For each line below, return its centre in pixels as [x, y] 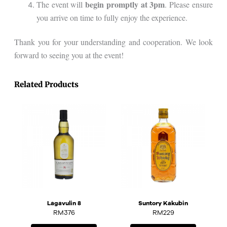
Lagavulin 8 [64, 203]
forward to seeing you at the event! [69, 55]
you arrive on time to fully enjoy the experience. [112, 17]
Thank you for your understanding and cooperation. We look [113, 42]
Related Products [46, 85]
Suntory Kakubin [163, 203]
